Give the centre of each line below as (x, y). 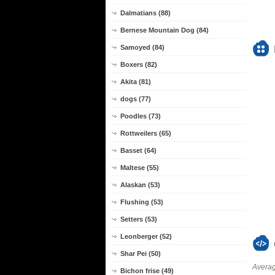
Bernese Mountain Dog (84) (165, 30)
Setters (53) (139, 219)
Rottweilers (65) (146, 133)
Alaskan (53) (140, 185)
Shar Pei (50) (141, 254)
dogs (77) (136, 99)
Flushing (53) (142, 202)
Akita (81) (136, 82)
